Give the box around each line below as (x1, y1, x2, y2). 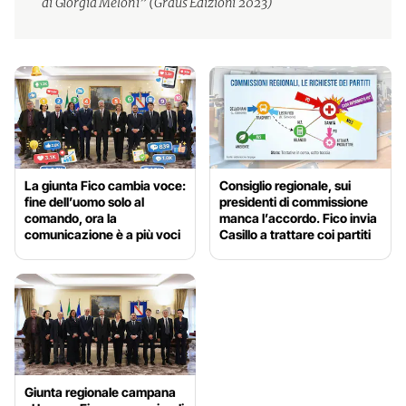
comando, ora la (24, 209, 117, 226)
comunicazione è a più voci (24, 226, 180, 242)
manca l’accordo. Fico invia (219, 209, 378, 226)
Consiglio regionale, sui (219, 177, 352, 193)
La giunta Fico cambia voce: (24, 177, 186, 193)
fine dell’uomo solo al (24, 193, 144, 209)
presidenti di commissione (219, 193, 369, 209)
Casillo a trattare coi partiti (219, 226, 372, 242)
